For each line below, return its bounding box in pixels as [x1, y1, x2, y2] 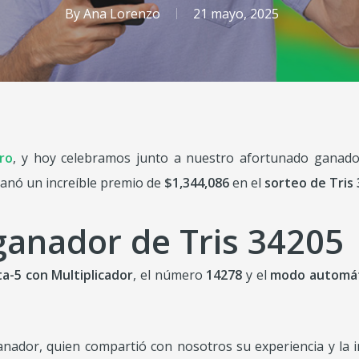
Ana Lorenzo [83, 5, 160, 22]
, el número [133, 266, 207, 284]
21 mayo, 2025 [192, 5, 279, 22]
